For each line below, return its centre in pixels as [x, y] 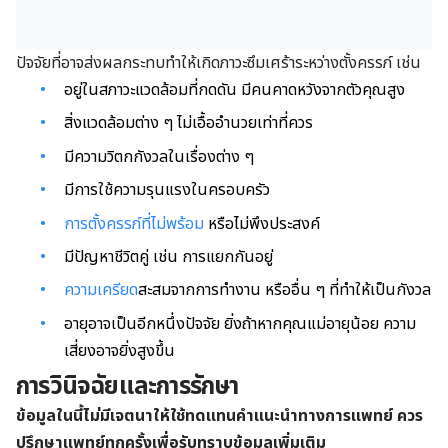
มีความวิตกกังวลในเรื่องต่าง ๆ [159, 156]
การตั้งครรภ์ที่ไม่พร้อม [134, 223]
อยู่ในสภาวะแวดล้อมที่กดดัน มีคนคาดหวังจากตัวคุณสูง [234, 90]
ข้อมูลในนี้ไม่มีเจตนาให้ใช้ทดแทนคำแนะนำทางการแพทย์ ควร [219, 416]
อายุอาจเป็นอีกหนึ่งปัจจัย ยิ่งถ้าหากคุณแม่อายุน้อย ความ [240, 323]
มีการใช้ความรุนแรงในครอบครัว [167, 190]
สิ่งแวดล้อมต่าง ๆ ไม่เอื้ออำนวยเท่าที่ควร [188, 123]
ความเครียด [101, 290]
